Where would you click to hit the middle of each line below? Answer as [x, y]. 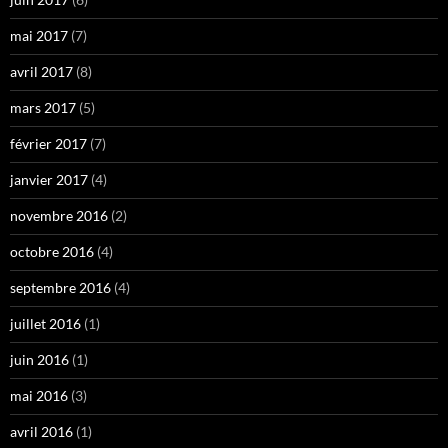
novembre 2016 [59, 216]
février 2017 [48, 144]
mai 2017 [39, 36]
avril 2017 [41, 72]
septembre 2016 [60, 288]
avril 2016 [41, 432]
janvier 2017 [49, 180]
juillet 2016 [45, 324]
